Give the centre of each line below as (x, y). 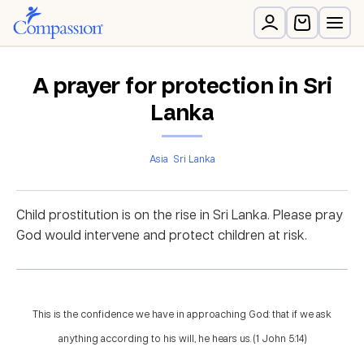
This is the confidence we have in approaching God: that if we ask (182, 314)
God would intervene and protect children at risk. (162, 235)
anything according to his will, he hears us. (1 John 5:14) (182, 338)
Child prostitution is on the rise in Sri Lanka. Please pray (180, 214)
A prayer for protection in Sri (182, 85)
